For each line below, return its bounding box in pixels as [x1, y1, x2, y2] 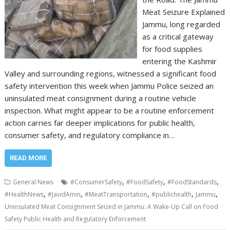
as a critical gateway [142, 31, 214, 42]
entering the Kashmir [142, 55, 217, 66]
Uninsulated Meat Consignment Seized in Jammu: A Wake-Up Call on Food [5, 202, 219, 211]
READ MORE [10, 154, 47, 162]
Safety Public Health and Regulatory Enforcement [5, 214, 146, 223]
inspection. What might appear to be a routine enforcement [5, 105, 215, 116]
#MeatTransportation [85, 189, 148, 199]
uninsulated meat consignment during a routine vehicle [5, 92, 197, 103]
